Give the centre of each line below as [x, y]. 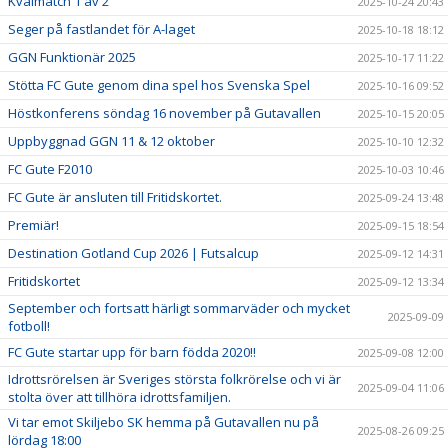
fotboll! [29, 325]
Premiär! [33, 224]
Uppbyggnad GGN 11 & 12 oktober [111, 140]
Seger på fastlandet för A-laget [101, 28]
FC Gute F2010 [50, 168]
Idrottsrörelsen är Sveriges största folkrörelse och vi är [174, 378]
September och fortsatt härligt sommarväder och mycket [179, 307]
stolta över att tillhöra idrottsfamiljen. [119, 396]
